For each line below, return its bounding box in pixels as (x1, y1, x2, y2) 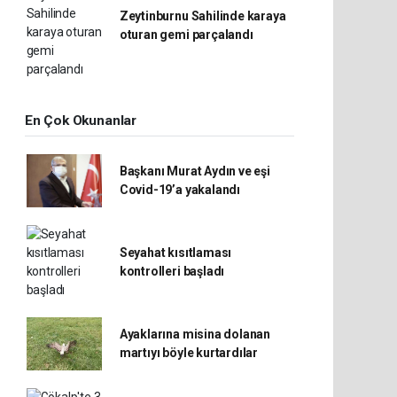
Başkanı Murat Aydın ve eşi (119, 164, 270, 178)
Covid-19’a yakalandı (119, 183, 240, 197)
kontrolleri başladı (119, 264, 225, 278)
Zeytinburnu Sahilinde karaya (119, 8, 286, 23)
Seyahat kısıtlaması (119, 245, 232, 260)
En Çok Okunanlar (25, 113, 136, 128)
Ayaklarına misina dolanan (119, 327, 271, 341)
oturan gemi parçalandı (119, 27, 253, 42)
